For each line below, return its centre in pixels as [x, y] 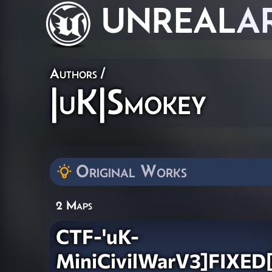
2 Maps [74, 205]
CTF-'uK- [97, 236]
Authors [73, 73]
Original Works [131, 171]
